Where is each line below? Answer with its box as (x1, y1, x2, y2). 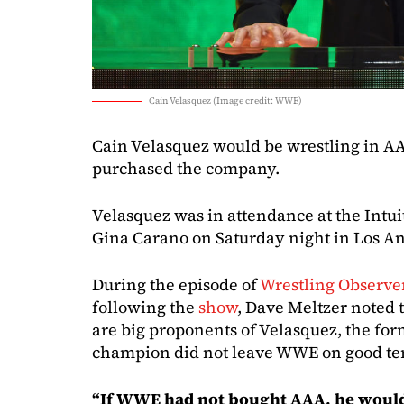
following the (92, 295, 198, 318)
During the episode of (92, 272, 260, 296)
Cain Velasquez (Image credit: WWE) (149, 94, 302, 106)
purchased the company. (92, 156, 280, 179)
